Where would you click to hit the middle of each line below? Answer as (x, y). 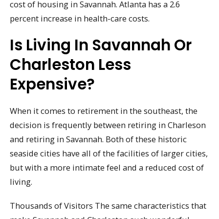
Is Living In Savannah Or (101, 45)
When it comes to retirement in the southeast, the (104, 110)
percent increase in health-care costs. (80, 19)
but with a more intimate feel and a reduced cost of (107, 167)
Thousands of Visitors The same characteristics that (108, 205)
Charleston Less (70, 64)
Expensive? (52, 84)
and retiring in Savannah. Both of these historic (98, 139)
